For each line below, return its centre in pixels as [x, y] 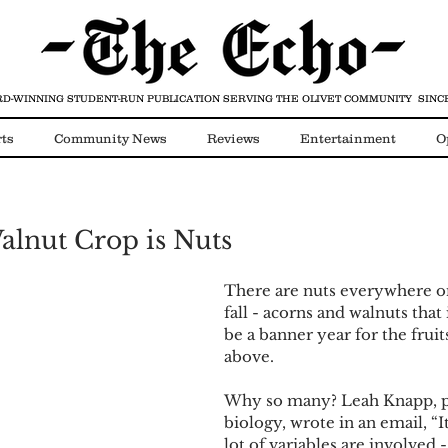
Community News [110, 138]
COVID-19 [145, 218]
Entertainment [348, 138]
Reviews [233, 138]
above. [251, 356]
